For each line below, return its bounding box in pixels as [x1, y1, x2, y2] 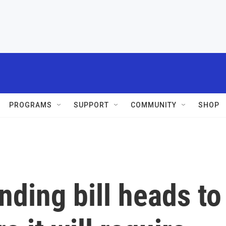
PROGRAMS [9, 101, 52, 109]
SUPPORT [74, 101, 109, 109]
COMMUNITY [131, 101, 177, 109]
